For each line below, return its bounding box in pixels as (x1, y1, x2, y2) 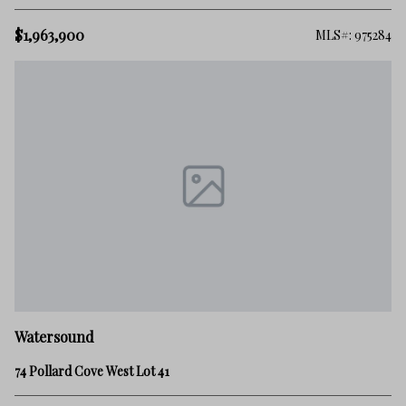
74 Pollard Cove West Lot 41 (14, 362, 169, 381)
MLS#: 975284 (315, 25, 391, 43)
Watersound (14, 327, 94, 347)
